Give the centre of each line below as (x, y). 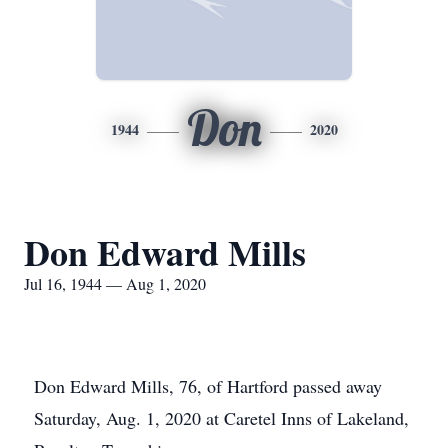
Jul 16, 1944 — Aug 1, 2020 (115, 283)
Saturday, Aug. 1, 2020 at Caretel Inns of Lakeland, (221, 418)
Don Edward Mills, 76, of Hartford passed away (208, 386)
